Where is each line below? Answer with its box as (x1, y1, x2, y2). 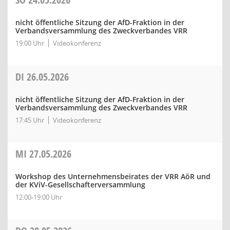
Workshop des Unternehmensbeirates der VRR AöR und (15, 171, 210, 181)
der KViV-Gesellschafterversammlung (15, 180, 145, 189)
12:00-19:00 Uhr (15, 193, 62, 202)
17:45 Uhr (15, 116, 44, 125)
